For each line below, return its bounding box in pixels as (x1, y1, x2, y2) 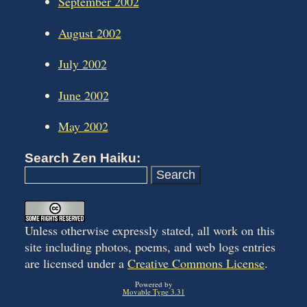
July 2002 (58, 56, 107, 73)
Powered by (134, 279, 173, 290)
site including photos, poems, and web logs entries (25, 238, 275, 256)
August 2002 (58, 24, 121, 41)
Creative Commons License (127, 255, 265, 272)
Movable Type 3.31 (122, 286, 185, 297)
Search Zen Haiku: (25, 151, 140, 166)
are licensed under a (25, 255, 127, 272)
